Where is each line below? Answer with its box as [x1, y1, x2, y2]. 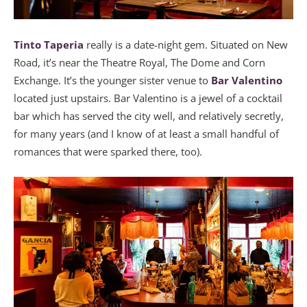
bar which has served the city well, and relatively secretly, [14, 108, 284, 123]
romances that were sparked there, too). [14, 144, 205, 158]
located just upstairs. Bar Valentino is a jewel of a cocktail [14, 90, 282, 105]
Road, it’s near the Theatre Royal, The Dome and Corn [14, 55, 265, 69]
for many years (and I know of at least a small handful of [14, 126, 279, 140]
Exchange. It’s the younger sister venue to [14, 73, 211, 87]
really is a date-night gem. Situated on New [84, 37, 288, 51]
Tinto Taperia [14, 37, 84, 51]
